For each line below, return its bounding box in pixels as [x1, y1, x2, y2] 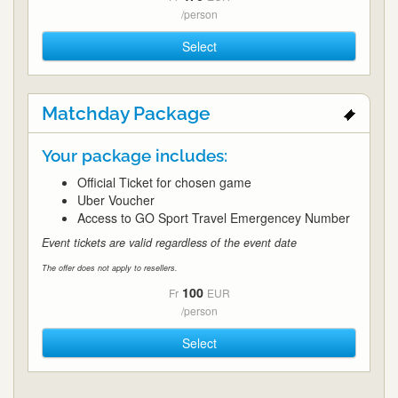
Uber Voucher [77, 191, 155, 210]
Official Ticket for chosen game [77, 173, 251, 192]
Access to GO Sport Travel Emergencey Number [77, 209, 350, 227]
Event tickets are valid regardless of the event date [42, 235, 297, 251]
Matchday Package [42, 102, 211, 125]
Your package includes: [42, 146, 227, 166]
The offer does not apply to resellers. [42, 262, 178, 275]
